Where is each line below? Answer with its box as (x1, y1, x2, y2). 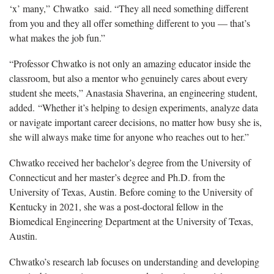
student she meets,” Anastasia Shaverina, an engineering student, (9, 86, 257, 100)
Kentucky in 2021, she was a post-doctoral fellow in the (9, 200, 223, 213)
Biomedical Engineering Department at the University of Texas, (9, 215, 253, 228)
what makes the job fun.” (9, 31, 105, 45)
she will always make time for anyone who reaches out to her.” (9, 130, 249, 144)
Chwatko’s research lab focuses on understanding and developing (9, 255, 259, 268)
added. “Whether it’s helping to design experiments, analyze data (9, 101, 258, 114)
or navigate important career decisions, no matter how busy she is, (9, 116, 262, 129)
